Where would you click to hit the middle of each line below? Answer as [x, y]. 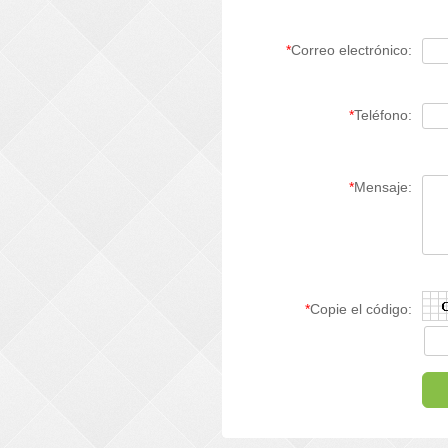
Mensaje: [383, 187]
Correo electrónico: [351, 50]
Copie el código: [361, 309]
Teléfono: [383, 115]
